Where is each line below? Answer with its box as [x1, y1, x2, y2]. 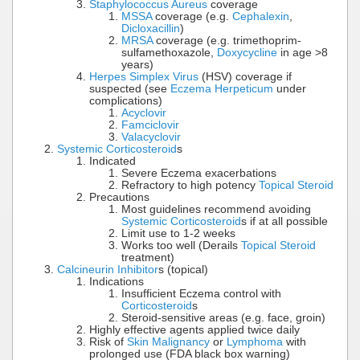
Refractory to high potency [121, 179, 259, 192]
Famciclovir [121, 119, 179, 132]
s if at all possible [241, 215, 328, 228]
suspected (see [89, 83, 170, 96]
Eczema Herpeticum [170, 83, 273, 96]
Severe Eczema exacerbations [121, 167, 276, 180]
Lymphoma [227, 336, 283, 349]
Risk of [89, 336, 127, 349]
